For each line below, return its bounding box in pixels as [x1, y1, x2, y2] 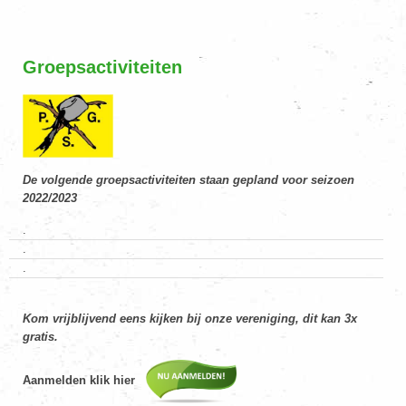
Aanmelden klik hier [23, 373, 146, 388]
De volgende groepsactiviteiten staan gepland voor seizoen [23, 173, 354, 188]
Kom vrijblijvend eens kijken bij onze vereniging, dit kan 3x [23, 312, 357, 326]
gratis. [23, 330, 58, 344]
